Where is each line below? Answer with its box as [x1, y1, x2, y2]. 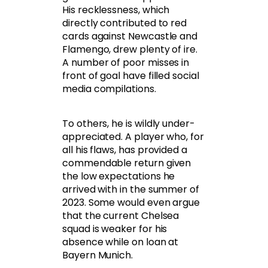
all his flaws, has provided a [62, 143, 187, 157]
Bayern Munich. [62, 248, 133, 263]
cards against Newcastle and [62, 29, 198, 44]
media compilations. [62, 82, 156, 96]
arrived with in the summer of [62, 182, 199, 197]
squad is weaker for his [62, 222, 167, 236]
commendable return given [62, 156, 191, 170]
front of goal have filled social [62, 69, 199, 83]
